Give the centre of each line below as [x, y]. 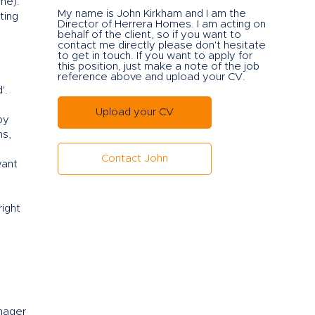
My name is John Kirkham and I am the [152, 13]
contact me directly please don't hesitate [162, 45]
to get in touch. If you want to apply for [155, 56]
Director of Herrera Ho [114, 24]
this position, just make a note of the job [159, 66]
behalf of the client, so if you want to [150, 34]
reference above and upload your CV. [152, 77]
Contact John [135, 159]
